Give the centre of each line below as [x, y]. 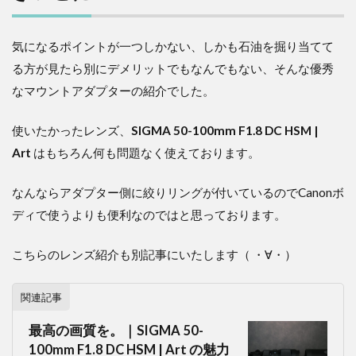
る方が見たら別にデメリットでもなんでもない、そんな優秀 [173, 68]
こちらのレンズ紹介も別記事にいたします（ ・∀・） [154, 254]
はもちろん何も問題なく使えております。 [147, 152]
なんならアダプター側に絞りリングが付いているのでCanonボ [178, 192]
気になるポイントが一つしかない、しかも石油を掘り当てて [173, 46]
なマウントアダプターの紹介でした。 [113, 90]
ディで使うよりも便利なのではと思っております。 [149, 214]
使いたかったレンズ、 [72, 130]
